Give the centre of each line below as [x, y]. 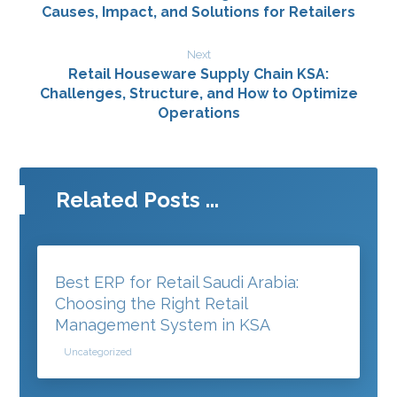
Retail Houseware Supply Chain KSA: [198, 74]
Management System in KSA [163, 324]
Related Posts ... [138, 199]
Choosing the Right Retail [152, 303]
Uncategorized [98, 352]
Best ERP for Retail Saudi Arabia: [177, 282]
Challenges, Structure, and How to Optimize [198, 93]
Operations [198, 113]
